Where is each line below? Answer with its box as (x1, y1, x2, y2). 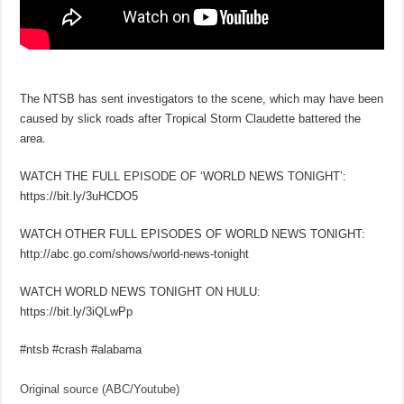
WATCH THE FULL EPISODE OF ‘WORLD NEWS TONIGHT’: (20, 169, 347, 183)
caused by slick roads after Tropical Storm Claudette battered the (20, 111, 362, 125)
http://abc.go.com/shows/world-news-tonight (20, 246, 250, 261)
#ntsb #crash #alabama (20, 342, 142, 356)
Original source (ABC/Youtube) (20, 381, 180, 396)
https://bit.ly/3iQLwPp (20, 304, 133, 318)
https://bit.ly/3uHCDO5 (20, 188, 139, 203)
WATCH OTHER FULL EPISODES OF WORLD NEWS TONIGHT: (20, 226, 366, 241)
